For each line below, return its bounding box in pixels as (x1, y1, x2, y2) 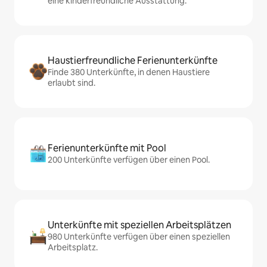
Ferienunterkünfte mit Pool (48, 142, 166, 155)
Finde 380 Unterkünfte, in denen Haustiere (48, 67, 210, 78)
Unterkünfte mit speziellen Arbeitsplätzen (48, 219, 231, 232)
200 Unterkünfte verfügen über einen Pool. (48, 154, 210, 166)
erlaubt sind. (48, 77, 95, 89)
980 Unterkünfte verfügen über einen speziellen (48, 231, 230, 243)
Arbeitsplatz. (48, 242, 98, 253)
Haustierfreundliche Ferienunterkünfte (48, 54, 218, 67)
